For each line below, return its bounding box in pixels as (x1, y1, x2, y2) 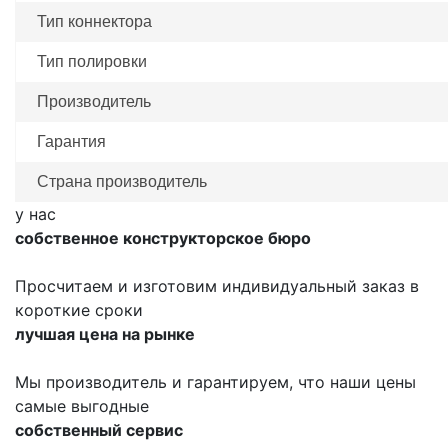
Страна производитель (37, 173, 207, 191)
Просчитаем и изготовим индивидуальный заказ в (15, 276, 419, 297)
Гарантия (37, 133, 106, 151)
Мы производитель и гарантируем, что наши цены (15, 372, 416, 393)
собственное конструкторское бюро (15, 228, 311, 249)
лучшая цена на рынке (15, 324, 195, 345)
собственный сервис (15, 420, 183, 441)
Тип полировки (37, 53, 147, 71)
